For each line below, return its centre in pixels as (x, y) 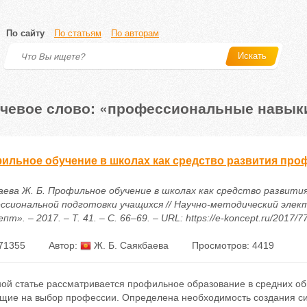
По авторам (135, 33)
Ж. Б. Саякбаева (130, 245)
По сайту (25, 33)
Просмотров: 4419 (233, 245)
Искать (252, 56)
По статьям (78, 33)
